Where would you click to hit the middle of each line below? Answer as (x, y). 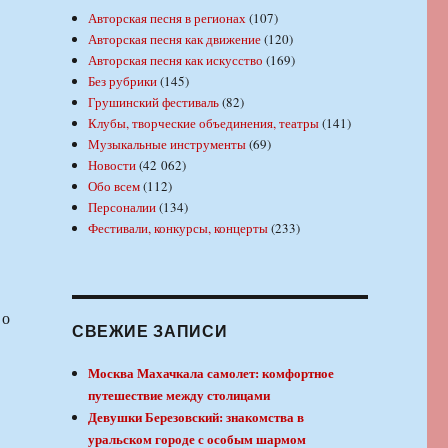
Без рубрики (123, 81)
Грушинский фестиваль (154, 102)
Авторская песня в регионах (167, 18)
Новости (112, 165)
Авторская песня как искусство (176, 60)
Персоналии (122, 207)
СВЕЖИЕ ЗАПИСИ (149, 331)
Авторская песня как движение (175, 39)
